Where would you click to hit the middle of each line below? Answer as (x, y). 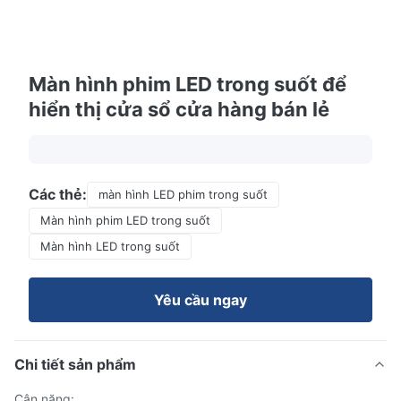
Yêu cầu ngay (200, 300)
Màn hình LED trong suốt (110, 246)
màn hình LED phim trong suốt (183, 194)
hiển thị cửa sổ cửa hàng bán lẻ (179, 109)
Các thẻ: (58, 194)
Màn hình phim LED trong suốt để (188, 84)
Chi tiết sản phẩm (75, 364)
